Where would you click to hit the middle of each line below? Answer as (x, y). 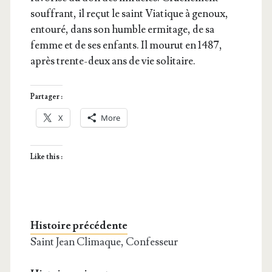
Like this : (46, 157)
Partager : (46, 97)
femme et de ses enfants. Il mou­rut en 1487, (126, 45)
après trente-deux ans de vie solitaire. (113, 61)
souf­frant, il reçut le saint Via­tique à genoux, (129, 13)
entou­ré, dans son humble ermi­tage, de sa (122, 29)
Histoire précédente (79, 226)
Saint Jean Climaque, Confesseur (104, 242)
